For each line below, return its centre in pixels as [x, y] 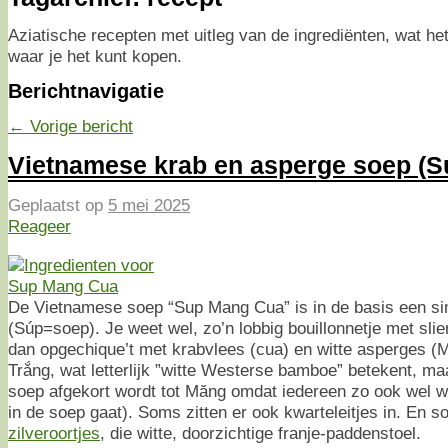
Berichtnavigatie [86, 91]
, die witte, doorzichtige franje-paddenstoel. [260, 433]
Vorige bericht [81, 126]
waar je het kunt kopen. [95, 56]
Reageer [39, 226]
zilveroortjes [54, 433]
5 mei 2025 [149, 205]
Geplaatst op [58, 205]
